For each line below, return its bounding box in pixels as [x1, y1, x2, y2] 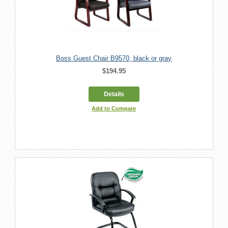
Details [103, 90, 124, 98]
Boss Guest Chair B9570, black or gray [56, 54, 172, 62]
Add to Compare [92, 105, 136, 111]
